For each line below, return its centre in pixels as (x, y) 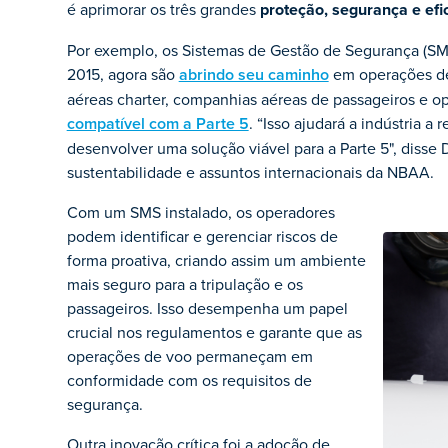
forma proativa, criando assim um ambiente (216, 260)
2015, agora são (122, 74)
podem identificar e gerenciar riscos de (202, 236)
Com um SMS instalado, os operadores (200, 212)
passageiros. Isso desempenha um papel (207, 308)
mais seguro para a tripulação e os (184, 284)
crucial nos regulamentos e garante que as (214, 332)
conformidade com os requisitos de (189, 380)
